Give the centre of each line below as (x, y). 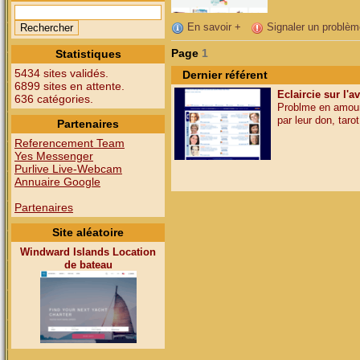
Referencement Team (70, 143)
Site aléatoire (88, 232)
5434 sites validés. (61, 73)
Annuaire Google (57, 182)
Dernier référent (225, 75)
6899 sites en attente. (70, 86)
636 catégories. (54, 99)
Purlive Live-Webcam (68, 169)
